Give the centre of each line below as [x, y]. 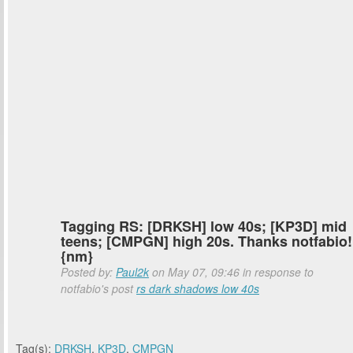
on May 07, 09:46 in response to [231, 272]
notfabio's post [98, 288]
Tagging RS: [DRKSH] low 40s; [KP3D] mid [204, 226]
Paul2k [132, 272]
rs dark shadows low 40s [198, 288]
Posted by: [88, 272]
